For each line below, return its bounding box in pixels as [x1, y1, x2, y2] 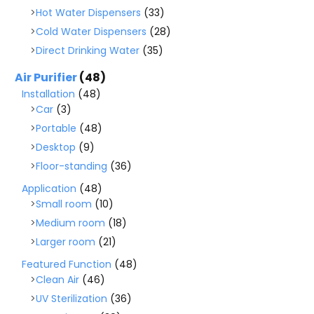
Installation [22, 87, 75, 101]
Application [22, 182, 76, 196]
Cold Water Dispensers [36, 25, 146, 39]
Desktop [36, 140, 76, 154]
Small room [36, 197, 92, 211]
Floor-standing [36, 159, 107, 173]
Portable [36, 121, 76, 135]
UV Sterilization [36, 292, 107, 306]
